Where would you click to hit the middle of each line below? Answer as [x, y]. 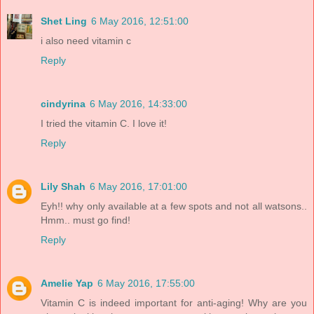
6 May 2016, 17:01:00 [138, 187]
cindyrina [63, 104]
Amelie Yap [67, 284]
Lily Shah [63, 187]
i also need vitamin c [86, 41]
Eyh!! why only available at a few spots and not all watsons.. [174, 206]
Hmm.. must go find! [86, 220]
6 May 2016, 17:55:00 [146, 284]
